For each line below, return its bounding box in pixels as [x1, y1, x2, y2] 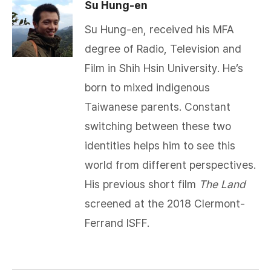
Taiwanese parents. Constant [85, 100, 230, 113]
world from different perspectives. [85, 158, 256, 171]
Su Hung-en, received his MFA [85, 23, 234, 36]
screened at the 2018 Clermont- [85, 197, 245, 210]
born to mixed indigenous [85, 81, 210, 94]
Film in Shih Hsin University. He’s [85, 62, 243, 74]
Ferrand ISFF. [85, 217, 152, 229]
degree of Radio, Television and [85, 42, 241, 55]
